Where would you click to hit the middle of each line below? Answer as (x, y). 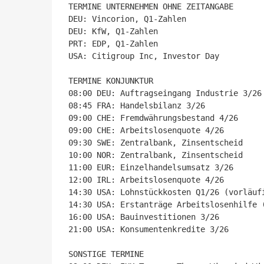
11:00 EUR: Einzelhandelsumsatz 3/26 (151, 167)
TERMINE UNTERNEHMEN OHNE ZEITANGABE (151, 6)
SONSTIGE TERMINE (106, 254)
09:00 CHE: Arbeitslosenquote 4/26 (146, 130)
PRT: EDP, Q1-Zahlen (113, 44)
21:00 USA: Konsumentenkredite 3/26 (148, 229)
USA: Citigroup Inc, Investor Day (144, 56)
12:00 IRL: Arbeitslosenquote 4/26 (146, 180)
